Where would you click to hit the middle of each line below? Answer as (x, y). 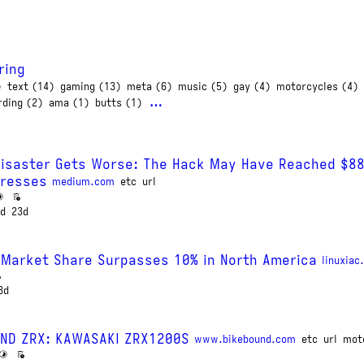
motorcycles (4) (317, 87)
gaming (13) (90, 87)
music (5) (202, 87)
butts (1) (118, 103)
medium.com (83, 181)
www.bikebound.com (245, 339)
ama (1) (69, 103)
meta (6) (149, 87)
